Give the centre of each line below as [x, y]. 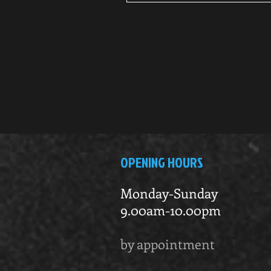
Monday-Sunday [169, 193]
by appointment [168, 244]
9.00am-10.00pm [171, 210]
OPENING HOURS [162, 162]
